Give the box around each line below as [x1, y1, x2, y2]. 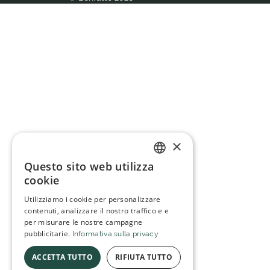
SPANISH [157, 186, 184, 195]
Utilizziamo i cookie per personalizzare [24, 194, 161, 204]
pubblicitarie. [24, 228, 71, 239]
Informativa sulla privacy [72, 230, 159, 238]
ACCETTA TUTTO [31, 252, 93, 262]
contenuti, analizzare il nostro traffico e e [24, 206, 169, 216]
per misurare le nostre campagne [24, 217, 143, 227]
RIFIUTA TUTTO [115, 252, 173, 262]
